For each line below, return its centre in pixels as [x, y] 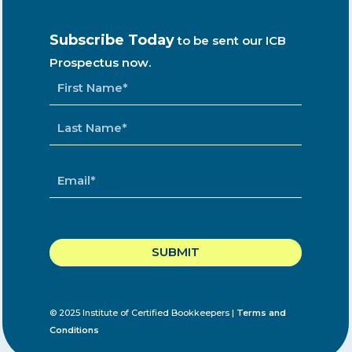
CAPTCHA [80, 225]
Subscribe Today [112, 40]
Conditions [75, 330]
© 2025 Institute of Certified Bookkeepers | [143, 312]
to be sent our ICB [232, 40]
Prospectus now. [101, 62]
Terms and [262, 312]
